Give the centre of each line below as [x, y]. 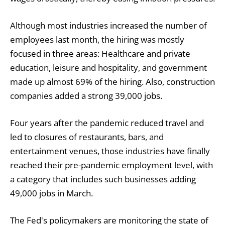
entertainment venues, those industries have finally [110, 151]
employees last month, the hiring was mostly [97, 39]
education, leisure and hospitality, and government [108, 67]
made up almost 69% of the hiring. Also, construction [113, 81]
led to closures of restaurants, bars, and [87, 137]
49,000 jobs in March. [51, 193]
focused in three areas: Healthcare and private [100, 53]
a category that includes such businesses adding [103, 179]
